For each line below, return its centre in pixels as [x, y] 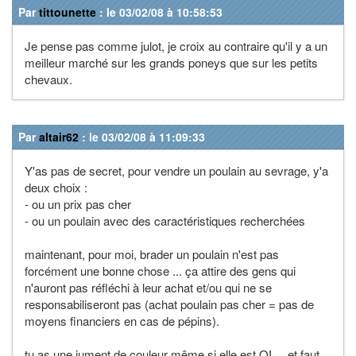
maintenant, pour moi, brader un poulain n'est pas [152, 253]
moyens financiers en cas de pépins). [122, 320]
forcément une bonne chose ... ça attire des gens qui [160, 270]
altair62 [59, 136]
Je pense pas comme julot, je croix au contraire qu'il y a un [176, 45]
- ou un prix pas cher [78, 203]
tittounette [68, 12]
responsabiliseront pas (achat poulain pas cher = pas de [169, 304]
